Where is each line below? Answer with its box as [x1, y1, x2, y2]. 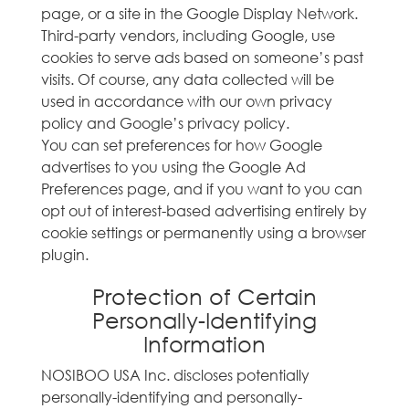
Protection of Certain [92, 282, 317, 309]
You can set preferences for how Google [41, 135, 322, 154]
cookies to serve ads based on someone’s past [41, 47, 363, 67]
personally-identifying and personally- [41, 387, 302, 406]
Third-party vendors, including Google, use [41, 26, 335, 45]
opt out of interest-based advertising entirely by [41, 201, 367, 220]
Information [143, 330, 266, 357]
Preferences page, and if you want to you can [41, 179, 362, 198]
